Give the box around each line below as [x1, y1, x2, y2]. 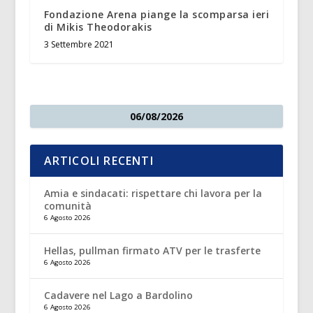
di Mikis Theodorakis [43, 20, 152, 34]
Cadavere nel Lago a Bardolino [43, 288, 193, 302]
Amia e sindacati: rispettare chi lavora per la [43, 186, 262, 200]
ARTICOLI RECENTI [43, 152, 154, 168]
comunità [43, 198, 92, 212]
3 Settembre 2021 [43, 38, 114, 50]
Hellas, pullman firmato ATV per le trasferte [43, 243, 261, 257]
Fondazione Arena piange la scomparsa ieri [43, 7, 270, 21]
